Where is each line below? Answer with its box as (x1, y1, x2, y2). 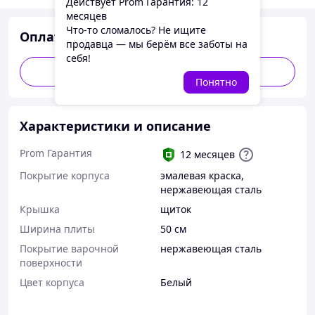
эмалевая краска (160, 169, 241, 182)
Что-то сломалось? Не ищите (66, 23, 206, 37)
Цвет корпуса (20, 276, 84, 289)
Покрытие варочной (20, 242, 119, 255)
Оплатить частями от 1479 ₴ (98, 65, 236, 78)
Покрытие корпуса (20, 169, 110, 182)
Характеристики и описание (20, 117, 211, 134)
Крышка (20, 202, 60, 216)
